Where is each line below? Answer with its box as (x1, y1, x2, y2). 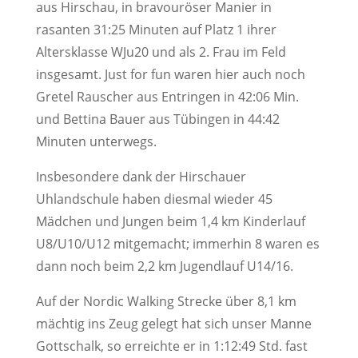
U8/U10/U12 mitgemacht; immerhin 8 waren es (35, 235, 320, 253)
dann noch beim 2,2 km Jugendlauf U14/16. (35, 257, 293, 275)
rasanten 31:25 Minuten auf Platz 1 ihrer (35, 21, 276, 38)
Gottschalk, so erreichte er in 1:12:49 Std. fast (35, 337, 308, 355)
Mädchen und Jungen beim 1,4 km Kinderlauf (35, 213, 305, 230)
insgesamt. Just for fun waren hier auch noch (35, 66, 305, 83)
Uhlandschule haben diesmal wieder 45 (35, 190, 272, 208)
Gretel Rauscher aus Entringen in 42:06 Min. (35, 88, 299, 105)
